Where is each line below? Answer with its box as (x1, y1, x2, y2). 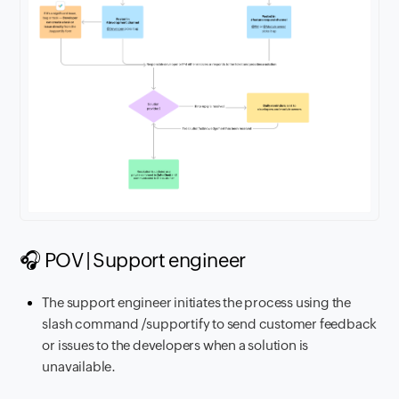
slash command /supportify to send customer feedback (42, 315, 378, 331)
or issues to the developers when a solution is (42, 337, 309, 353)
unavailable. (42, 358, 117, 374)
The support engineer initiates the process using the (42, 294, 352, 310)
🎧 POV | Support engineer (20, 248, 246, 272)
